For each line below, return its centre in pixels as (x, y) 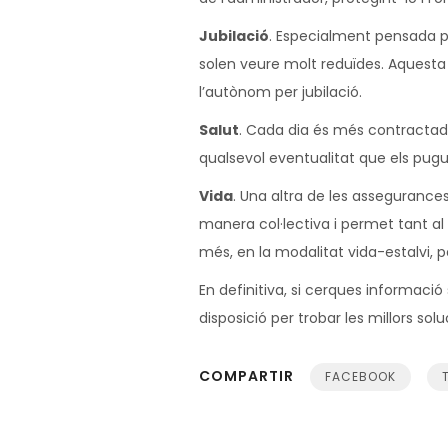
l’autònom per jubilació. (280, 92)
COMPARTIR (246, 376)
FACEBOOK (360, 376)
